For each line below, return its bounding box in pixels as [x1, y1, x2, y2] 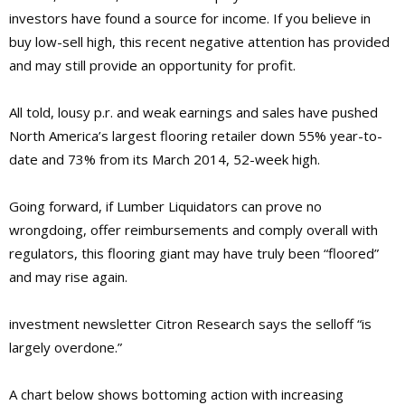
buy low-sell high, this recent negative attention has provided [9, 32, 390, 51]
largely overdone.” [9, 337, 122, 356]
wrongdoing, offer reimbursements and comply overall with [9, 220, 378, 239]
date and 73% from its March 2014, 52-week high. [9, 149, 320, 168]
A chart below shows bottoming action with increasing [9, 384, 344, 403]
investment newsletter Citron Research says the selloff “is [9, 314, 372, 333]
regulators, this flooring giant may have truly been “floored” [9, 243, 379, 262]
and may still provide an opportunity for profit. [9, 55, 296, 74]
